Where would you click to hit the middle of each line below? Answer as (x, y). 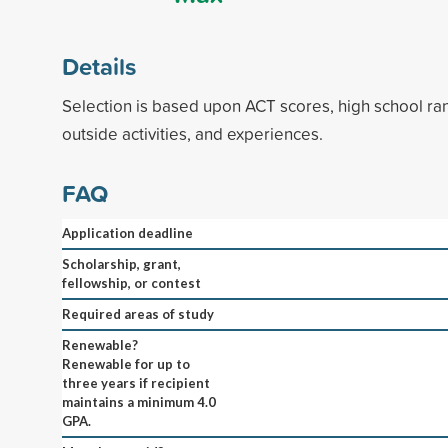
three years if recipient (136, 382)
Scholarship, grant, (121, 263)
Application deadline (127, 232)
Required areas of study (138, 313)
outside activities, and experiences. (192, 133)
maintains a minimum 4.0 (139, 401)
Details (99, 65)
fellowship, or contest (131, 282)
